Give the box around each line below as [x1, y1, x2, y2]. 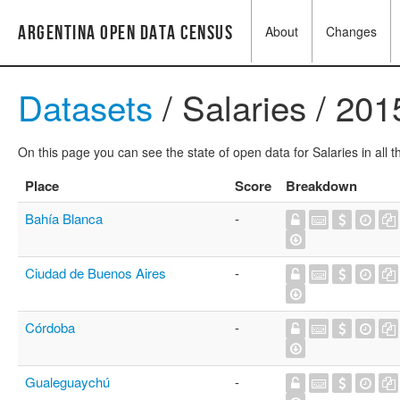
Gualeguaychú [25, 372, 110, 391]
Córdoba [25, 318, 75, 337]
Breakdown [286, 176, 357, 196]
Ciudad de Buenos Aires [25, 263, 166, 282]
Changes [326, 22, 377, 40]
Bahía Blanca [25, 209, 103, 228]
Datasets [18, 82, 153, 131]
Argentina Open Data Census [18, 21, 233, 46]
